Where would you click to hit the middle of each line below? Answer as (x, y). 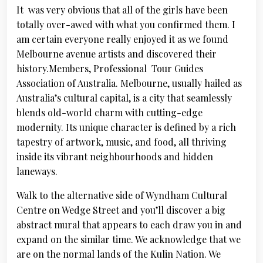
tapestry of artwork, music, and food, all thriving (122, 142)
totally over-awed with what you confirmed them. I (126, 24)
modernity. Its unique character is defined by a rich (126, 127)
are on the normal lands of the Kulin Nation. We (119, 254)
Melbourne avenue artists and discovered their (117, 54)
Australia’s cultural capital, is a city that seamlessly (124, 98)
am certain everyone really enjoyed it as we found (122, 39)
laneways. (37, 171)
